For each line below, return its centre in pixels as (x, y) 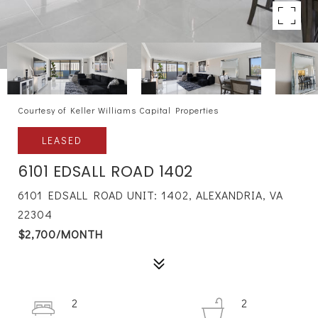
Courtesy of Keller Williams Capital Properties (118, 110)
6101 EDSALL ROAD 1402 (105, 171)
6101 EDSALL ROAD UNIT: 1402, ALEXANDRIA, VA (150, 195)
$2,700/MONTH (60, 234)
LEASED (62, 140)
